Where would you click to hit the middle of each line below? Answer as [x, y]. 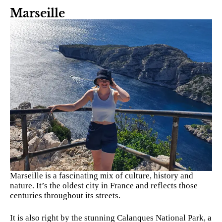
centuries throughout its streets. [65, 195]
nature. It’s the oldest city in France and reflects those [104, 185]
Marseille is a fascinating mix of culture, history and [102, 175]
